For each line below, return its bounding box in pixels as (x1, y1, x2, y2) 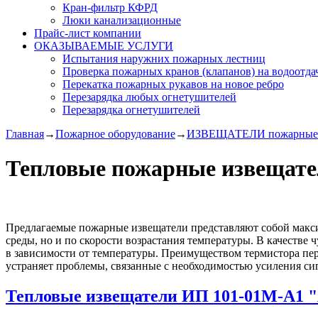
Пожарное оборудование (55, 128, 175, 140)
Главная (6, 128, 44, 140)
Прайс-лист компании (34, 27, 141, 39)
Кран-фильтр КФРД (62, 1, 158, 13)
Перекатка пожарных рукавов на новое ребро (62, 78, 284, 90)
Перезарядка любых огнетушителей (62, 91, 236, 103)
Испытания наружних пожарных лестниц (62, 53, 265, 65)
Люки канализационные (62, 14, 181, 26)
